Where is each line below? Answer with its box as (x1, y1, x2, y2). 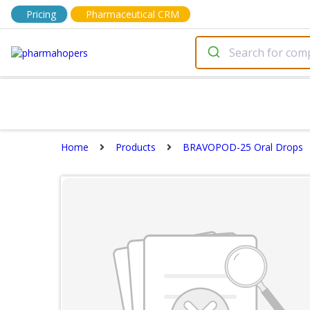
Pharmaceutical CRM (86, 8, 179, 21)
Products (116, 140, 156, 154)
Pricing (26, 8, 56, 21)
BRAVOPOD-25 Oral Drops (183, 140, 303, 154)
